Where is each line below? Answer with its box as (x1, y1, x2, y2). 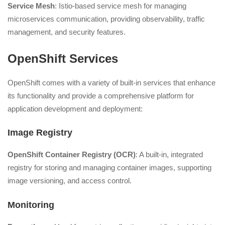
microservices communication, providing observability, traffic (8, 15, 205, 24)
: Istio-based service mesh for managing (55, 2, 186, 11)
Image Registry (8, 128, 72, 138)
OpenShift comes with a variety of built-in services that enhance (8, 78, 215, 87)
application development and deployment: (8, 104, 143, 113)
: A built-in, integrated (136, 150, 203, 159)
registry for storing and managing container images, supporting (8, 163, 211, 172)
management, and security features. (8, 28, 126, 37)
